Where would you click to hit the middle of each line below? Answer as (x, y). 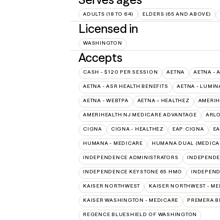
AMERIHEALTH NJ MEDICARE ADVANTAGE (140, 115)
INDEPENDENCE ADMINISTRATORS (131, 157)
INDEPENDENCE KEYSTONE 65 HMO (133, 172)
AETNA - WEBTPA (106, 100)
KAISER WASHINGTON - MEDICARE (131, 200)
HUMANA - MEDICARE (113, 143)
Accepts (100, 58)
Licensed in (108, 29)
